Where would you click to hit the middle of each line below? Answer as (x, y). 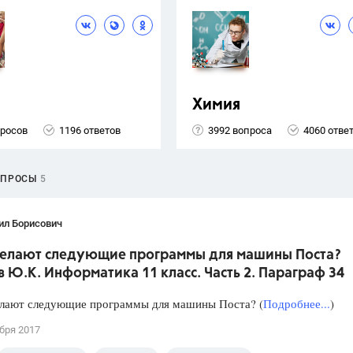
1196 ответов (90, 130)
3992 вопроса (240, 130)
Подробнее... (297, 304)
